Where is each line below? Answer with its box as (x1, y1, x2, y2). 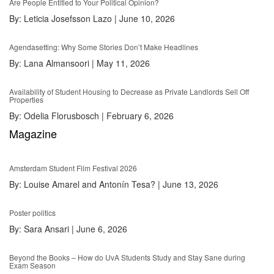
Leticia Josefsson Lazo (24, 12, 112, 25)
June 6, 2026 (76, 223, 127, 235)
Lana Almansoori (24, 57, 89, 70)
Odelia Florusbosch (24, 109, 99, 122)
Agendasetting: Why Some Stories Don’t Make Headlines (9, 42, 198, 53)
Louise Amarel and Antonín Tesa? (24, 178, 155, 191)
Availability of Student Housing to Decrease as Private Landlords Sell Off (9, 86, 249, 97)
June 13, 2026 (163, 178, 218, 191)
